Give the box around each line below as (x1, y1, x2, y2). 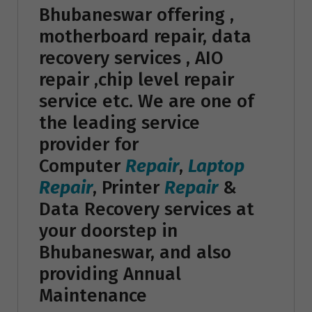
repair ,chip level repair (39, 68, 234, 91)
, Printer (93, 176, 164, 198)
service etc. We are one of (39, 90, 254, 112)
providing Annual (39, 263, 181, 285)
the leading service (39, 111, 200, 134)
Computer (39, 155, 125, 177)
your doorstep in (39, 219, 178, 242)
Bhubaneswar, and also (39, 241, 231, 263)
